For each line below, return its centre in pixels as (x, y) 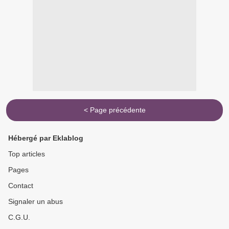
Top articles (27, 154)
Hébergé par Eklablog (46, 138)
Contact (21, 186)
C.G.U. (19, 217)
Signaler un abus (36, 202)
